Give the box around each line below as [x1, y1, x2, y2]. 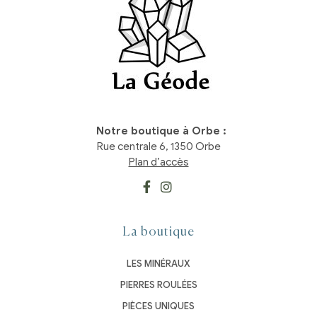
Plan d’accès [128, 155, 189, 168]
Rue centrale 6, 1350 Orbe [96, 139, 221, 153]
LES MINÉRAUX [127, 257, 190, 270]
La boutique [122, 225, 195, 238]
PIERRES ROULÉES [120, 278, 197, 291]
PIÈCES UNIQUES [122, 299, 195, 312]
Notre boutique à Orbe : [91, 124, 226, 137]
